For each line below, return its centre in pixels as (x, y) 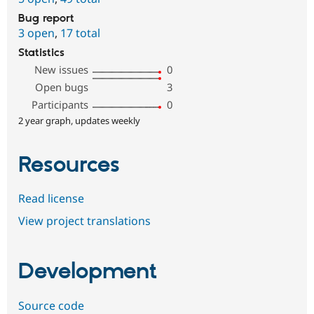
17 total (80, 33)
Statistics (41, 53)
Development (88, 272)
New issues (62, 69)
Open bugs (62, 87)
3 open (36, 33)
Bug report (46, 18)
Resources (69, 165)
